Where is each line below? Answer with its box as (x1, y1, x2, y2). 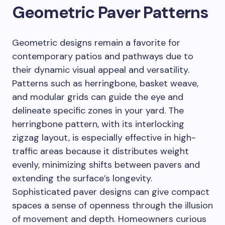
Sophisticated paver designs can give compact (12, 186, 209, 198)
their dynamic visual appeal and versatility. (12, 64, 189, 76)
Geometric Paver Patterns (12, 2, 208, 23)
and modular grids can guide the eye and (12, 91, 183, 103)
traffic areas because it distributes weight (12, 145, 189, 157)
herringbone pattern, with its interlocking (12, 118, 184, 130)
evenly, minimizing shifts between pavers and (12, 159, 200, 171)
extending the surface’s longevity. (12, 172, 152, 184)
